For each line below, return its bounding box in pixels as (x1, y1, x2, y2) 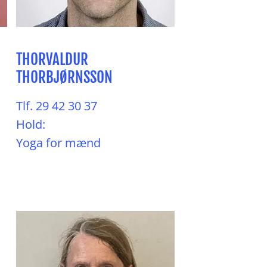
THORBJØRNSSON (16, 68, 113, 86)
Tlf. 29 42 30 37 (16, 98, 97, 114)
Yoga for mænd (16, 135, 101, 151)
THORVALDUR (16, 50, 91, 69)
